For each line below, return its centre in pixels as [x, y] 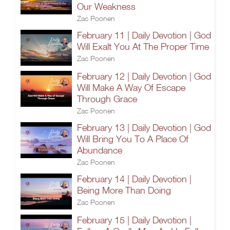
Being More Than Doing [124, 190]
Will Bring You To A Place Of [133, 139]
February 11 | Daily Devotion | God [144, 35]
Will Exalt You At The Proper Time [143, 46]
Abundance [100, 150]
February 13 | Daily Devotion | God [144, 128]
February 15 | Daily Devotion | [134, 220]
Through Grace [107, 99]
